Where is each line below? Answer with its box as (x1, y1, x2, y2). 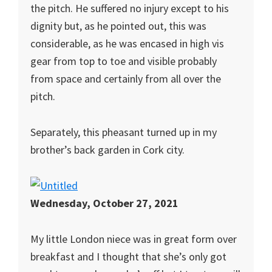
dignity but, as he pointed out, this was (30, 19, 206, 33)
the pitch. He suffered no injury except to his (30, 1, 229, 15)
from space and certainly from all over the (30, 72, 221, 86)
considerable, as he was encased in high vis (30, 36, 224, 50)
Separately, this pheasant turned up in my (30, 125, 217, 139)
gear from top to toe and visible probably (30, 54, 217, 68)
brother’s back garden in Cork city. (30, 143, 185, 157)
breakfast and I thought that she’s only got (30, 250, 226, 263)
